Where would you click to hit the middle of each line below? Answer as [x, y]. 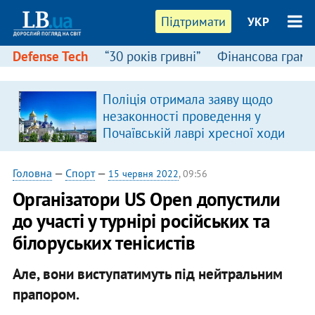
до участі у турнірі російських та [141, 221]
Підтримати [194, 21]
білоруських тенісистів [104, 243]
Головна [32, 173]
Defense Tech [50, 56]
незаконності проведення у [181, 116]
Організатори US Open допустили [146, 199]
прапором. [46, 294]
